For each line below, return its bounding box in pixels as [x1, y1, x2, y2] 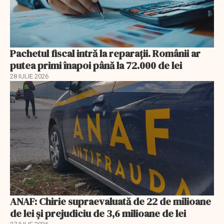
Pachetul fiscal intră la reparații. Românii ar [10, 46, 200, 60]
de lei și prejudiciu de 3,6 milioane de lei [10, 206, 186, 221]
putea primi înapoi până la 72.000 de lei [10, 58, 182, 72]
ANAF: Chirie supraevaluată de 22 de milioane [10, 194, 211, 209]
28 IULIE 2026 [10, 72, 48, 80]
